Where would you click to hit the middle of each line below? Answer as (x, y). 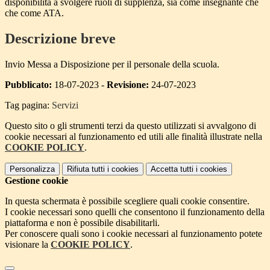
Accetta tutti (172, 169)
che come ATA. (34, 13)
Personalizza (32, 169)
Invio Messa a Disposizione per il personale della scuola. (112, 64)
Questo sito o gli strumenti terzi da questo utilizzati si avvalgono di (130, 125)
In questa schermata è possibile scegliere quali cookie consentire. (127, 201)
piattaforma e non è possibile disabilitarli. (82, 222)
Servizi (65, 105)
